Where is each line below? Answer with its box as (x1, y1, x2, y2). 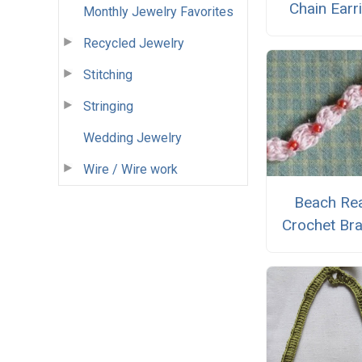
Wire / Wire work (83, 161, 178, 177)
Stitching (83, 66, 133, 82)
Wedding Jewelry (83, 129, 182, 145)
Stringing (83, 98, 133, 114)
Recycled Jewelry (83, 35, 184, 51)
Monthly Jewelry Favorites (83, 3, 234, 19)
